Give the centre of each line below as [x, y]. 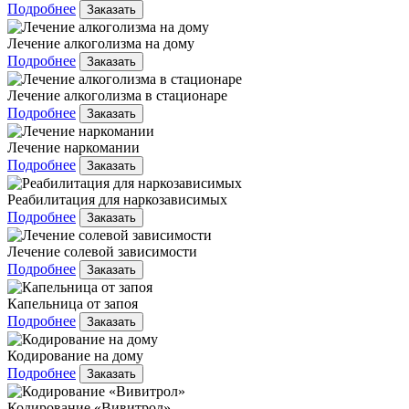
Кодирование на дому [75, 355]
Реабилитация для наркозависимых [117, 199]
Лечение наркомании [73, 147]
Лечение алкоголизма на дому [101, 43]
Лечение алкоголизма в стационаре [117, 95]
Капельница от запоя [73, 303]
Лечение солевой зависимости [102, 251]
